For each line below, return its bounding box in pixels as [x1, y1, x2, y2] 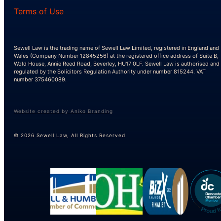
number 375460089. [14, 75, 67, 83]
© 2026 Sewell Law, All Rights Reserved [14, 132, 125, 138]
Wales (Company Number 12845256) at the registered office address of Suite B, [14, 52, 219, 59]
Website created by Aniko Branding [14, 108, 113, 114]
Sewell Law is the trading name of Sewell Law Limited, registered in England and [14, 44, 219, 51]
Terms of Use [14, 6, 64, 17]
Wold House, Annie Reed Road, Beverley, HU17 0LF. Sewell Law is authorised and [14, 60, 220, 67]
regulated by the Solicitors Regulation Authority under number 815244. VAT [14, 68, 206, 75]
